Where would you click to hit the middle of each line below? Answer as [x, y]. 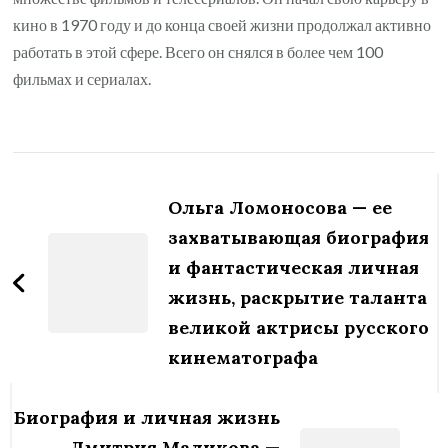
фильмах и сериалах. [82, 78]
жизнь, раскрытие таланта [298, 297]
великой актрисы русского [299, 327]
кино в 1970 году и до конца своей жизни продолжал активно [222, 24]
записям [80, 245]
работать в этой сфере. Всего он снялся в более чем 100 [198, 51]
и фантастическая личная [294, 267]
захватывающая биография [299, 237]
